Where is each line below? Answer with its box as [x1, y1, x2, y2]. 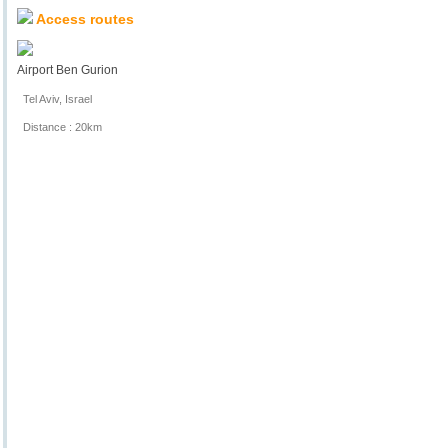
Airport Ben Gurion [17, 62, 118, 77]
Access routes [33, 10, 134, 27]
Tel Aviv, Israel [17, 92, 92, 105]
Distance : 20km [17, 120, 102, 133]
